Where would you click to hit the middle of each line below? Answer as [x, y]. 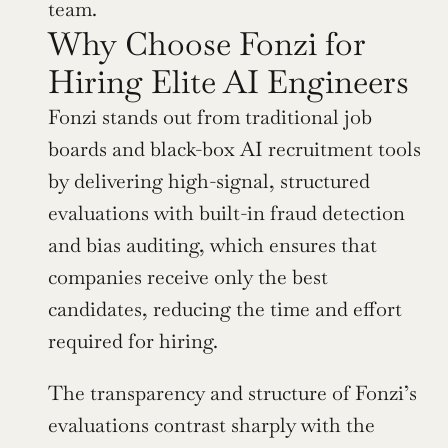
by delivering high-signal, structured [209, 181]
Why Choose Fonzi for [207, 44]
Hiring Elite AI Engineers [228, 82]
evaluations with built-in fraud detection [226, 213]
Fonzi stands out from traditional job [210, 117]
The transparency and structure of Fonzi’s [232, 393]
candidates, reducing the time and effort [225, 309]
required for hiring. [133, 341]
